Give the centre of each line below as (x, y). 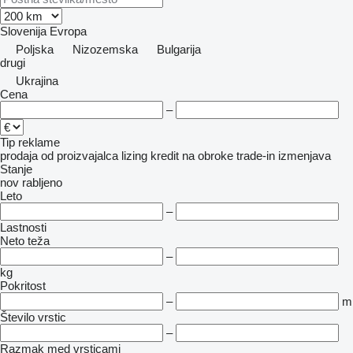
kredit (165, 156)
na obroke (208, 156)
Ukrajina (37, 81)
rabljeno (42, 182)
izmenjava (305, 156)
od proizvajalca (80, 156)
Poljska (35, 49)
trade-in (256, 156)
